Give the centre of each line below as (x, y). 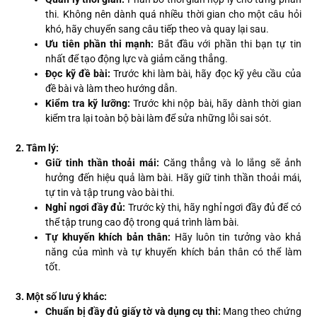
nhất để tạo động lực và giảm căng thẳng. (137, 59)
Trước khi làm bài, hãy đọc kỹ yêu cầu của (206, 74)
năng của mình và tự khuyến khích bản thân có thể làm (173, 252)
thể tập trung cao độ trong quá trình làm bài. (143, 223)
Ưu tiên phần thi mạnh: (100, 44)
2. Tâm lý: (38, 148)
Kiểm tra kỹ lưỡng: (88, 104)
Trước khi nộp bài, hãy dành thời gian (215, 104)
